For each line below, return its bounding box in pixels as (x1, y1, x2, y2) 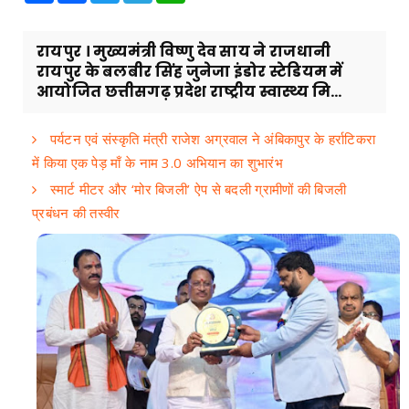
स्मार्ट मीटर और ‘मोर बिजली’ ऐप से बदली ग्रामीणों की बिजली (46, 179, 347, 198)
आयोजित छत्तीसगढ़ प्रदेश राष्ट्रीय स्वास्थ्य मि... (37, 80, 342, 102)
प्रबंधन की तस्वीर (32, 203, 121, 222)
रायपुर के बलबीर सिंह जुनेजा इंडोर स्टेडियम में (37, 60, 343, 82)
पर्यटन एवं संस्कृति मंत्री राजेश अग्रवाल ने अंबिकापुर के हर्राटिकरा (46, 129, 376, 148)
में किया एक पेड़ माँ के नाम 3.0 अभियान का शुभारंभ (32, 152, 283, 172)
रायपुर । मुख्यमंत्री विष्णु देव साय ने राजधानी (37, 40, 331, 62)
